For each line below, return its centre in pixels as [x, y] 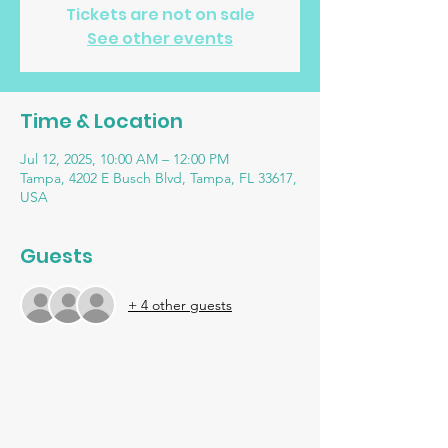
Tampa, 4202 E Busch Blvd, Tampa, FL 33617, [158, 178]
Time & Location [101, 121]
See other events [160, 38]
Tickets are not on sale [160, 14]
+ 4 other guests [180, 304]
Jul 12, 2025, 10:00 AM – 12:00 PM [124, 159]
